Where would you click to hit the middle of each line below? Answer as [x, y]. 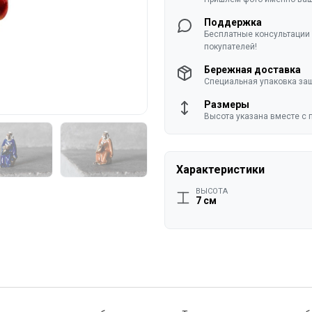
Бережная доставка [252, 70]
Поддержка [233, 23]
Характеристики [220, 170]
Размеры [227, 105]
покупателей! [231, 47]
